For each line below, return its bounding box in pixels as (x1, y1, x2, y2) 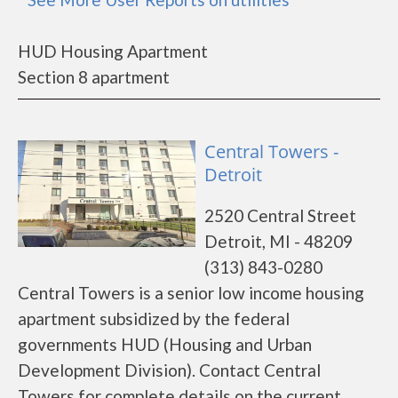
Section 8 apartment (18, 67, 170, 87)
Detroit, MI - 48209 (204, 231, 353, 251)
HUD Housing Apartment (18, 41, 208, 61)
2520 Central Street (204, 205, 356, 226)
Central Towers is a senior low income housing (18, 283, 364, 303)
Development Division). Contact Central (18, 360, 321, 380)
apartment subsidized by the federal (18, 308, 290, 329)
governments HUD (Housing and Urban (18, 334, 312, 354)
